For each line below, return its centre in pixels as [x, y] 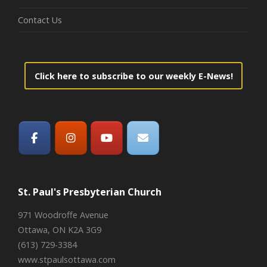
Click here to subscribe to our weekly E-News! [133, 76]
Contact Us [40, 20]
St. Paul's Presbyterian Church [90, 192]
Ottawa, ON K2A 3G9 [60, 229]
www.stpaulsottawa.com [67, 259]
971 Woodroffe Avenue [63, 215]
